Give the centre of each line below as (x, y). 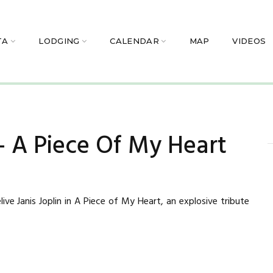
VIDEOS (249, 41)
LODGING (59, 41)
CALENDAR (134, 41)
